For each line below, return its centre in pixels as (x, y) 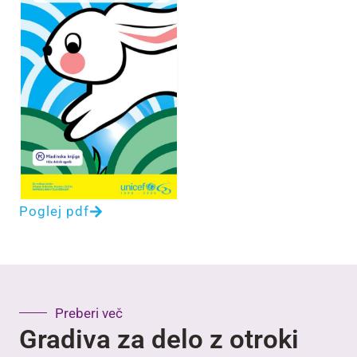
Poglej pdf (54, 211)
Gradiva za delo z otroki (159, 339)
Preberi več (89, 313)
